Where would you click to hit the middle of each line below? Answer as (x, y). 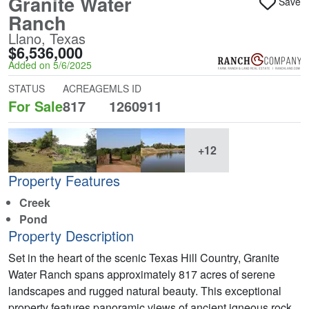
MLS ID (125, 88)
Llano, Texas (47, 38)
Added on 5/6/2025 (50, 65)
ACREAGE (86, 88)
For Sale (36, 106)
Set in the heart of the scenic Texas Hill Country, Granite (144, 258)
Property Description (71, 236)
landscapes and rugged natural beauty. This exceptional (145, 291)
